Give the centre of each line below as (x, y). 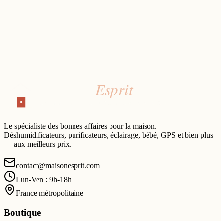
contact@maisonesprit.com (58, 166)
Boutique (22, 213)
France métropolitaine (50, 193)
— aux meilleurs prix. (38, 144)
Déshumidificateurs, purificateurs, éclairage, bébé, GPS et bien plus (109, 135)
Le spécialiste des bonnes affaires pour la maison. (80, 126)
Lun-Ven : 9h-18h (44, 180)
